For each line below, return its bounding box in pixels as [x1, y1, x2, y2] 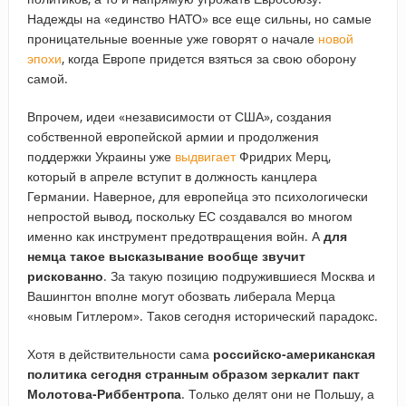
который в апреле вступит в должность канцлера [26, 167, 317, 185]
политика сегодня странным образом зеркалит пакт [26, 364, 360, 382]
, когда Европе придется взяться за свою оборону [61, 49, 356, 67]
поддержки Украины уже [26, 147, 175, 165]
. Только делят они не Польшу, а [180, 384, 374, 402]
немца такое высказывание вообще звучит [26, 246, 305, 265]
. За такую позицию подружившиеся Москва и [102, 266, 375, 285]
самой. [26, 69, 68, 87]
